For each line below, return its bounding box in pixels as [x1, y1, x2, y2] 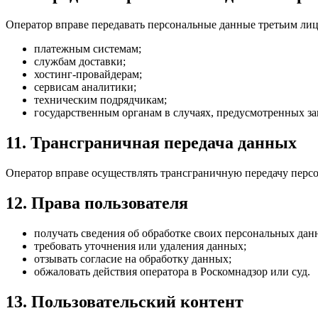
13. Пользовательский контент [6, 292, 243, 311]
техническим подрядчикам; [34, 94, 167, 106]
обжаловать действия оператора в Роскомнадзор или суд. [34, 265, 310, 278]
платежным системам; [34, 43, 141, 55]
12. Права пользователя [6, 194, 188, 212]
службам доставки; [34, 55, 126, 68]
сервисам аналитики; [34, 81, 136, 94]
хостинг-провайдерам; [34, 68, 142, 81]
